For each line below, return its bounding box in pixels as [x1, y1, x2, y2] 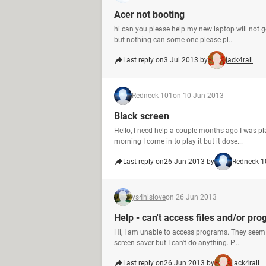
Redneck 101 [132, 91, 173, 100]
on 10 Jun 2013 [173, 91, 224, 100]
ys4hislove [132, 193, 166, 201]
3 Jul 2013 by [164, 56, 208, 64]
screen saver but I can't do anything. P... [114, 239, 239, 247]
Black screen [114, 110, 169, 122]
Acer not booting [114, 9, 185, 20]
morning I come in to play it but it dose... [114, 137, 243, 145]
